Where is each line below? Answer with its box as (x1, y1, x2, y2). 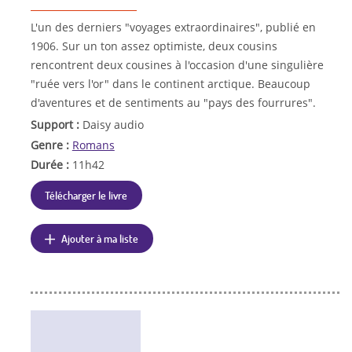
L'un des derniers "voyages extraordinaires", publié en (30, 19, 316, 35)
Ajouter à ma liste (61, 231, 139, 246)
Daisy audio (82, 116, 144, 132)
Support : (30, 116, 82, 132)
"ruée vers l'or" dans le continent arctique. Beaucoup (30, 75, 310, 91)
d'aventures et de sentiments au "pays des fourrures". (30, 94, 316, 110)
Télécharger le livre (45, 188, 128, 203)
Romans (71, 137, 115, 152)
